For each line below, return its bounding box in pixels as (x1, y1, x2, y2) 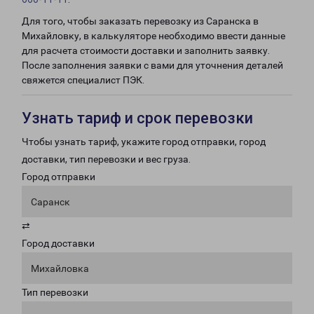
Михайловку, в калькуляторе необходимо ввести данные (22, 30, 285, 41)
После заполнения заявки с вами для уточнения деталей (22, 60, 283, 71)
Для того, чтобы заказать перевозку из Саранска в (22, 15, 259, 27)
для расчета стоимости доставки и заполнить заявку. (22, 45, 270, 56)
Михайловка (31, 263, 89, 274)
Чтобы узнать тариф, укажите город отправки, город (22, 136, 266, 147)
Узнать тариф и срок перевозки (22, 109, 253, 127)
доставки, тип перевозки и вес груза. (22, 153, 191, 165)
